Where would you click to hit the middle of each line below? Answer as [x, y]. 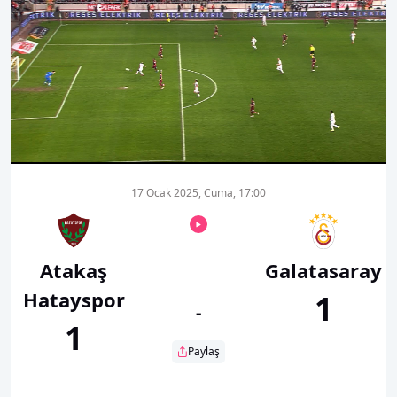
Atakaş [74, 270]
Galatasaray [323, 270]
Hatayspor [74, 299]
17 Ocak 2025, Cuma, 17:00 [198, 192]
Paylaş [204, 351]
